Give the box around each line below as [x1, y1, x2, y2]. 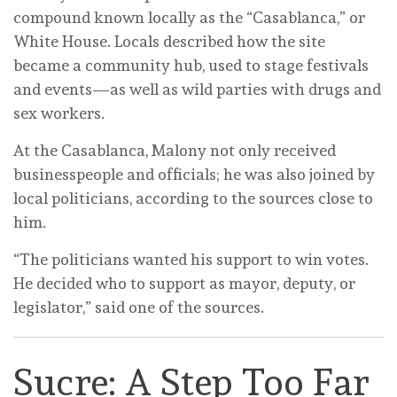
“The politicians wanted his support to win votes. [13, 250, 369, 269]
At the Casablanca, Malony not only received [13, 141, 336, 160]
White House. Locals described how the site [13, 32, 325, 51]
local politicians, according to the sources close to [13, 189, 373, 208]
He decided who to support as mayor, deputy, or [13, 274, 355, 293]
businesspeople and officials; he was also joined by [13, 165, 375, 184]
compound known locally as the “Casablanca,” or [13, 8, 365, 27]
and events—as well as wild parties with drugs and [13, 80, 381, 99]
